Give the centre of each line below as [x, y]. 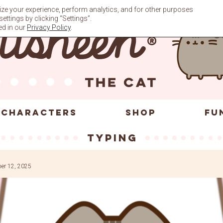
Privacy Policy [49, 27]
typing [112, 138]
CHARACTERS [39, 112]
